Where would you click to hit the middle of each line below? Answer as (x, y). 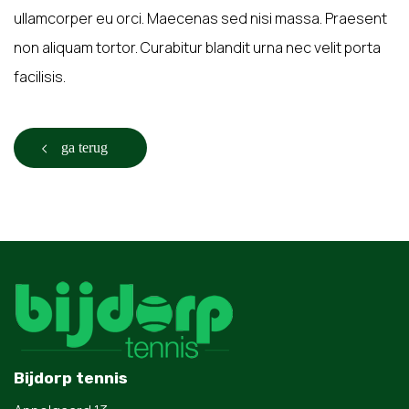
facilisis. (40, 76)
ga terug (84, 147)
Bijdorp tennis (71, 378)
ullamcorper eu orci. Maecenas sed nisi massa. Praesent (200, 18)
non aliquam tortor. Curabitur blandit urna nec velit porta (197, 47)
